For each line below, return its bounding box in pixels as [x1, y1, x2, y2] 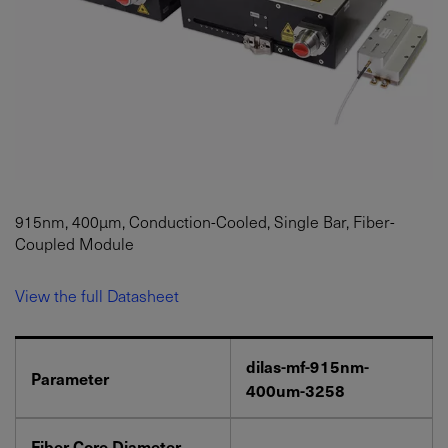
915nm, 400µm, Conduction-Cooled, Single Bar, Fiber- [15, 208, 395, 233]
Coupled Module [15, 230, 134, 255]
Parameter [31, 365, 109, 390]
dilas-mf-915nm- [246, 353, 369, 378]
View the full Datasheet [15, 282, 179, 307]
